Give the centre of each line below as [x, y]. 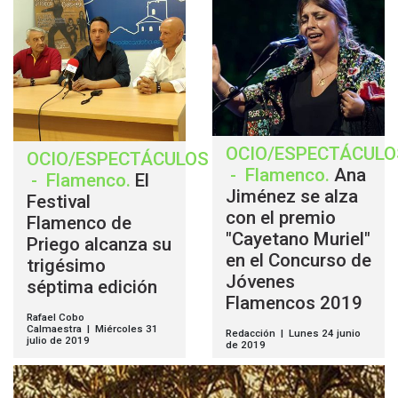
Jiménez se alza [292, 197]
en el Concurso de [298, 261]
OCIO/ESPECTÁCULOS [118, 159]
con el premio [281, 218]
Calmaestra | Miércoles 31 [92, 328]
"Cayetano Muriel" [298, 239]
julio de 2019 [58, 340]
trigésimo [66, 265]
